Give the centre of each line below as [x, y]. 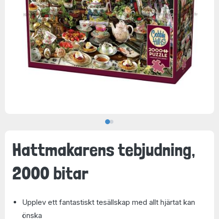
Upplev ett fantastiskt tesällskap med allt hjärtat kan [109, 202]
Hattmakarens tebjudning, [104, 149]
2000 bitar [50, 173]
